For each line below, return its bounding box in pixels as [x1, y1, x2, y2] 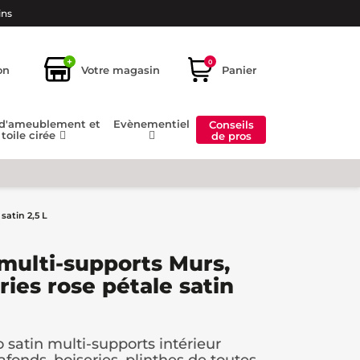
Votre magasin [81, 63, 160, 76]
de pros [211, 129, 252, 142]
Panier [222, 63, 256, 76]
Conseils [208, 117, 254, 131]
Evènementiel [113, 117, 190, 131]
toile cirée [2, 129, 59, 142]
